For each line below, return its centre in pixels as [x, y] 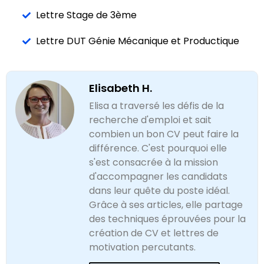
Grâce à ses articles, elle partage [166, 204]
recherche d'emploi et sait [150, 120]
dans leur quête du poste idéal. [159, 190]
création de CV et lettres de [154, 233]
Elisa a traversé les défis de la [156, 105]
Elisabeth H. [121, 88]
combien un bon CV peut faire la [164, 134]
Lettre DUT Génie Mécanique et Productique [137, 41]
